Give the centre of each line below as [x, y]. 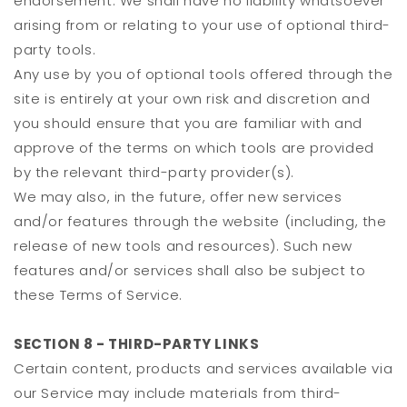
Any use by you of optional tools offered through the [203, 74]
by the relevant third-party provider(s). [154, 173]
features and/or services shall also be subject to [190, 271]
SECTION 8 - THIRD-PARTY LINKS [137, 344]
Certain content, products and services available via [203, 369]
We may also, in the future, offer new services [178, 197]
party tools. [55, 50]
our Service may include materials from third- [178, 393]
